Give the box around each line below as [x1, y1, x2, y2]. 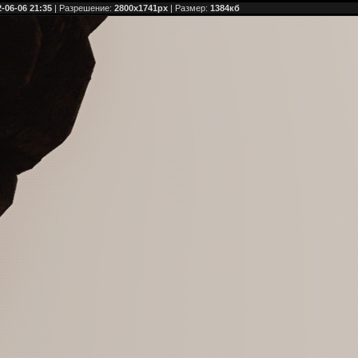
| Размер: [168, 3, 210, 13]
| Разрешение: [52, 3, 114, 13]
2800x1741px [114, 3, 168, 13]
